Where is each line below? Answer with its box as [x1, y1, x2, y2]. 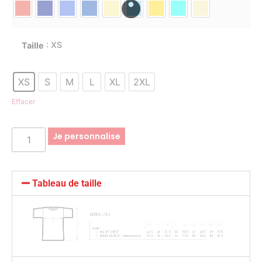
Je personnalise [53, 130, 121, 142]
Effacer [12, 97, 35, 106]
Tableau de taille [32, 177, 102, 189]
